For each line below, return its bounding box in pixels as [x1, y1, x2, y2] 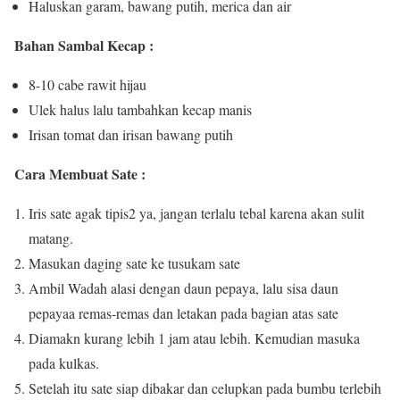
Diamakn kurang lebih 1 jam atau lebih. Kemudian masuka [29, 328, 360, 347]
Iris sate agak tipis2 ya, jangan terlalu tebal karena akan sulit [29, 203, 364, 222]
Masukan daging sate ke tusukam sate [29, 253, 240, 272]
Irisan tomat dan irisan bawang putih [29, 124, 233, 144]
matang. [29, 228, 73, 247]
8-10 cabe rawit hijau [29, 74, 146, 94]
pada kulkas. [29, 353, 99, 372]
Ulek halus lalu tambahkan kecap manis [29, 99, 252, 119]
